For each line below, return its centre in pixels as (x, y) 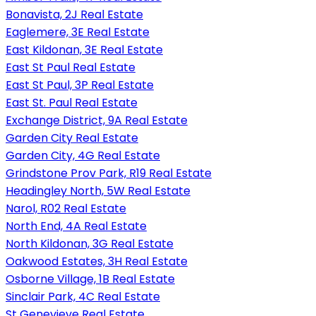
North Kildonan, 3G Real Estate (90, 243)
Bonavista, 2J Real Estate (74, 14)
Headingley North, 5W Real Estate (98, 190)
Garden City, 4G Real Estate (83, 155)
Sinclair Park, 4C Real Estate (83, 296)
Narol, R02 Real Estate (66, 208)
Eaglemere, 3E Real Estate (78, 32)
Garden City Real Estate (72, 138)
